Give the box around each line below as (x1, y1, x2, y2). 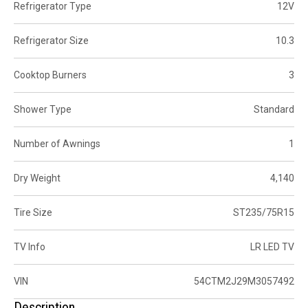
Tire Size (14, 206, 52, 218)
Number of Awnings (14, 137, 100, 149)
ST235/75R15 (233, 206, 294, 218)
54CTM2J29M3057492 (194, 275, 294, 287)
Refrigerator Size (14, 34, 89, 46)
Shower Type (14, 103, 71, 115)
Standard (254, 103, 294, 115)
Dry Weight (14, 172, 60, 184)
